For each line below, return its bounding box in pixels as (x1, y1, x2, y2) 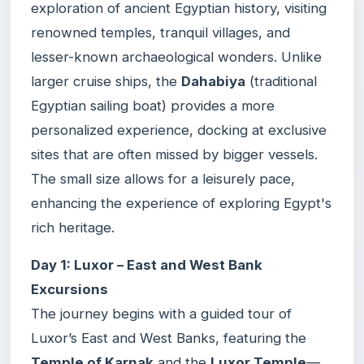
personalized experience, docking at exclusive (31, 121, 327, 138)
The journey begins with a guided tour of (31, 305, 292, 322)
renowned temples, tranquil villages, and (31, 24, 290, 41)
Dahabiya (181, 72, 245, 89)
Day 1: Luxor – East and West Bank (31, 256, 262, 273)
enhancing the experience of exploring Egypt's (31, 194, 331, 211)
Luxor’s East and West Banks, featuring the (31, 329, 306, 346)
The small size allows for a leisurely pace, (31, 170, 295, 187)
